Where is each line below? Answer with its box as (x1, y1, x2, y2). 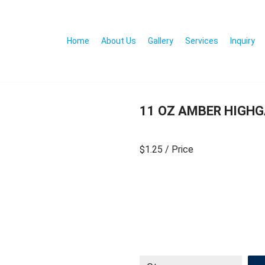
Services (185, 35, 218, 46)
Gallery (148, 35, 173, 46)
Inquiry (230, 35, 255, 46)
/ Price (165, 144, 193, 156)
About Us (101, 35, 136, 46)
